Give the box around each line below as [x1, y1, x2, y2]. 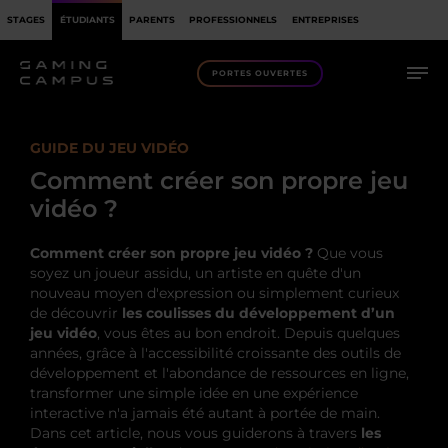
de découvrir [30, 304, 122, 322]
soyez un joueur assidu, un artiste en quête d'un [30, 264, 361, 282]
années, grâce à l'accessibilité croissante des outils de [30, 344, 401, 362]
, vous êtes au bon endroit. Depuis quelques [97, 324, 400, 342]
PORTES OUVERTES [212, 67, 308, 78]
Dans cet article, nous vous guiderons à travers [30, 424, 361, 442]
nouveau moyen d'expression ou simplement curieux [30, 284, 399, 302]
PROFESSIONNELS [189, 13, 278, 25]
